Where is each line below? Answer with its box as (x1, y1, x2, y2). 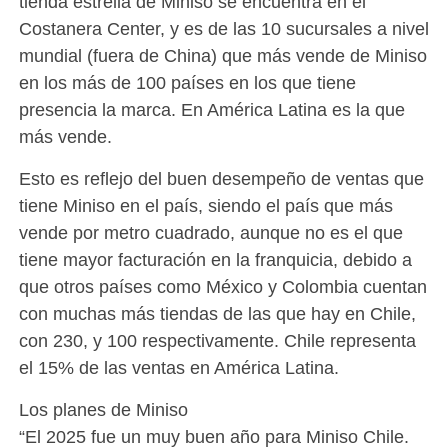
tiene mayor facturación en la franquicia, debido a (18, 249, 412, 271)
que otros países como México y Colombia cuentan (18, 276, 427, 298)
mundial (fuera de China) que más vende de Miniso (18, 45, 427, 67)
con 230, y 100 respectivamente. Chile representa (18, 330, 416, 352)
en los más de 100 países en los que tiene (18, 72, 356, 94)
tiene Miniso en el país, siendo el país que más (18, 195, 393, 217)
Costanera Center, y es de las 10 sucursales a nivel (18, 18, 429, 40)
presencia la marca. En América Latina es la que (18, 99, 405, 121)
